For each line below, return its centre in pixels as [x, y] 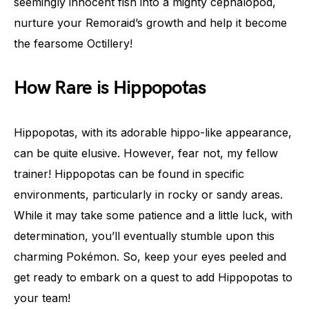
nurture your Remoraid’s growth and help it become [150, 23]
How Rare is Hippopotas [110, 88]
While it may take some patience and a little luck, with [153, 215]
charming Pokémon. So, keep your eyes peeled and [150, 257]
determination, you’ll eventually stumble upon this [144, 236]
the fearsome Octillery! [73, 43]
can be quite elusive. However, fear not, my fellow [146, 153]
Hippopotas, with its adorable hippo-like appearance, [153, 132]
